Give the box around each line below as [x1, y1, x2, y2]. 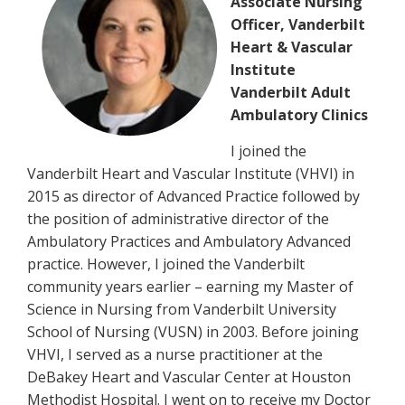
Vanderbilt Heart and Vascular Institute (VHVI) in [27, 164, 354, 184]
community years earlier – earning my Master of [27, 277, 353, 297]
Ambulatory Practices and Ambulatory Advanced [27, 231, 351, 251]
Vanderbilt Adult [231, 82, 351, 102]
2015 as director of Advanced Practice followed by [27, 186, 360, 206]
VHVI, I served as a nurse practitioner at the [27, 344, 323, 364]
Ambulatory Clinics [231, 105, 368, 125]
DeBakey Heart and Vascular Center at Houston [27, 367, 351, 387]
